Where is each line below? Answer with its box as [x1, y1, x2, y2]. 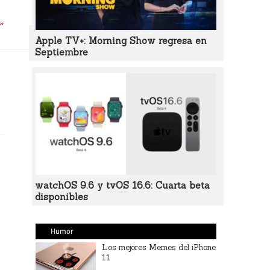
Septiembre [34, 46, 88, 58]
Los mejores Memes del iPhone [102, 242, 216, 253]
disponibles [34, 191, 88, 202]
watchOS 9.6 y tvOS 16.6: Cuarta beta [34, 180, 210, 191]
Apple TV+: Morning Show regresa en [34, 35, 207, 46]
